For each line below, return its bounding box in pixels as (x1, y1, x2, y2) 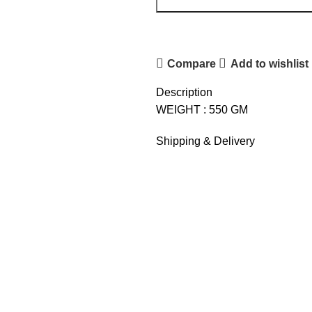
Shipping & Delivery (156, 135, 255, 147)
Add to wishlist (230, 57, 309, 70)
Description (156, 86, 212, 98)
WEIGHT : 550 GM (156, 104, 248, 116)
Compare (167, 57, 217, 70)
